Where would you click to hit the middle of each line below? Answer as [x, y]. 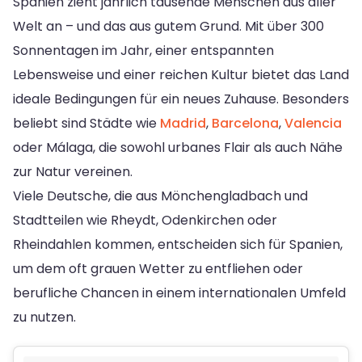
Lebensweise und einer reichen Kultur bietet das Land [181, 74]
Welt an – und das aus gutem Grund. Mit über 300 [168, 26]
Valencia [313, 123]
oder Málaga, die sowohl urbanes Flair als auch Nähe [178, 147]
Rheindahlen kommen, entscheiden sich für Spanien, [178, 244]
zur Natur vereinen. [73, 171]
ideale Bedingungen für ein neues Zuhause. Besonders [181, 99]
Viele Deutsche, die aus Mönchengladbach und [160, 196]
